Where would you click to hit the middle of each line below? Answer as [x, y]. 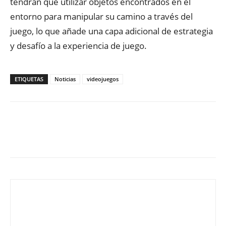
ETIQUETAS [29, 79]
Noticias [65, 79]
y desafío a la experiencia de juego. [78, 46]
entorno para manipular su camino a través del [101, 16]
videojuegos [103, 79]
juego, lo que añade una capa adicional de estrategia [111, 31]
